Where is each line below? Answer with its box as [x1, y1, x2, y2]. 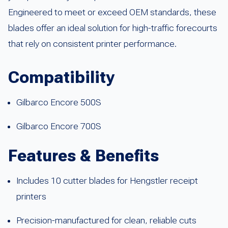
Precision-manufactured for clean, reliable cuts [16, 215, 196, 225]
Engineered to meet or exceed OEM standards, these [8, 7, 216, 17]
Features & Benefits [8, 146, 159, 165]
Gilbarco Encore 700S [16, 121, 101, 131]
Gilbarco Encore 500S [16, 97, 101, 107]
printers [16, 191, 46, 202]
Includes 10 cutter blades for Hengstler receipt [16, 175, 198, 186]
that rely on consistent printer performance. [8, 38, 177, 49]
